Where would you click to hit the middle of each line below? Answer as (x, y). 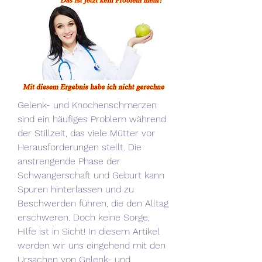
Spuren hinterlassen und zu (76, 189)
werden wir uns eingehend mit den (92, 245)
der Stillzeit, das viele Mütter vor (86, 133)
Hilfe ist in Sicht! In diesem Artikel (89, 231)
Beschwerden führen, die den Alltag (93, 203)
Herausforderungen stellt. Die (80, 147)
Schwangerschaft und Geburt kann (91, 175)
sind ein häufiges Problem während (92, 119)
